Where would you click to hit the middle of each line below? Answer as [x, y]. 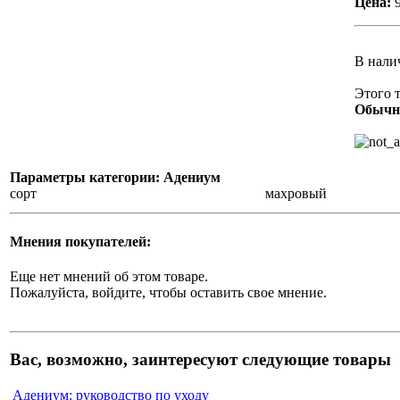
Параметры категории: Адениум [115, 178]
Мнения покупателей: [80, 241]
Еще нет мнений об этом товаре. [109, 276]
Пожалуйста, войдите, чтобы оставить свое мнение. [168, 292]
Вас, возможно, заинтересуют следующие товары [200, 360]
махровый [296, 194]
